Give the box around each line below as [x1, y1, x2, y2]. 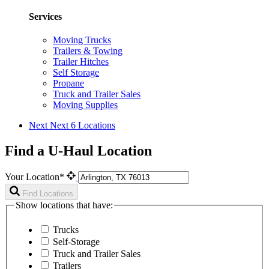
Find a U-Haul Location [5, 142, 152, 159]
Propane [53, 78, 84, 89]
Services [29, 11, 62, 22]
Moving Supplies [53, 100, 118, 110]
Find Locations [22, 189, 73, 198]
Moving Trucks [53, 35, 111, 46]
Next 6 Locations [50, 120, 115, 131]
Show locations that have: [16, 199, 113, 210]
